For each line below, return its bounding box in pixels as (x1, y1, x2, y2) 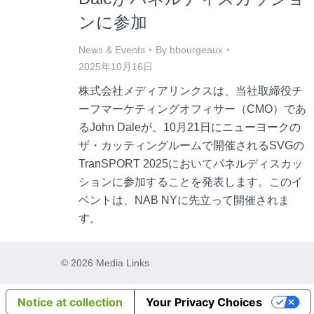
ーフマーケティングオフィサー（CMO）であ (78, 103, 306, 115)
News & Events (78, 44, 145, 55)
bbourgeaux (170, 44, 223, 55)
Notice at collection (18, 295, 123, 309)
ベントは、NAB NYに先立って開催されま (78, 194, 289, 206)
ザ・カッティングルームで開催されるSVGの (78, 139, 304, 151)
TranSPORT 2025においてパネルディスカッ (78, 158, 303, 170)
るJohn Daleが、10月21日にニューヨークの (78, 121, 301, 133)
